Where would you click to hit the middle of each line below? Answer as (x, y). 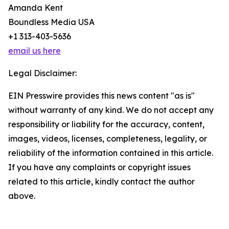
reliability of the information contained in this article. (111, 153)
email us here (35, 51)
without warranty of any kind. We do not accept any (111, 110)
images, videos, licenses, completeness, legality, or (108, 139)
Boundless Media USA (51, 22)
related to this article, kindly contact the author (101, 182)
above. (22, 196)
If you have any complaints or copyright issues (99, 167)
